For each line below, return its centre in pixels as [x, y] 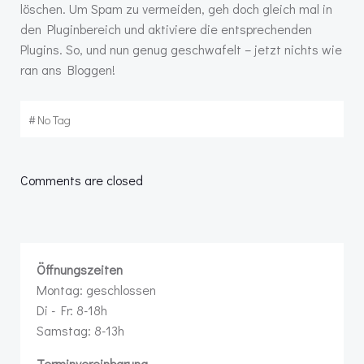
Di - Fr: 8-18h [72, 310]
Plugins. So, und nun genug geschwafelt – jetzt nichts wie [181, 49]
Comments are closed [82, 180]
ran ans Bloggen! [68, 69]
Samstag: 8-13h [80, 330]
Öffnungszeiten [80, 269]
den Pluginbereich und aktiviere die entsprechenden [166, 29]
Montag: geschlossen [96, 290]
